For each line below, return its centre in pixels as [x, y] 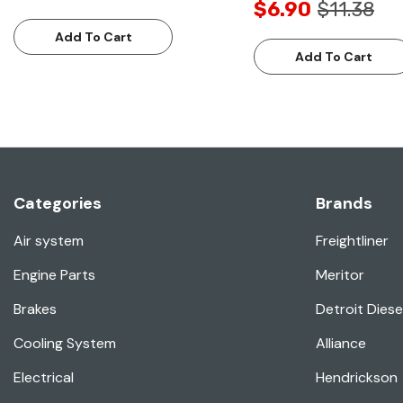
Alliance [341, 344]
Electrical [44, 378]
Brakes [35, 309]
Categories [58, 204]
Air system [49, 241]
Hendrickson [357, 378]
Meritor [340, 275]
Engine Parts [54, 275]
